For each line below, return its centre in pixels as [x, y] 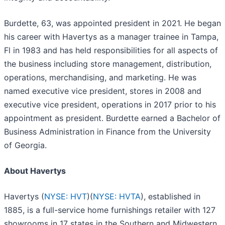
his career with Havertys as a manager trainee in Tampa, [111, 37]
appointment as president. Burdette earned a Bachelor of [112, 118]
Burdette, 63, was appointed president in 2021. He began [113, 23]
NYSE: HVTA [117, 196]
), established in [171, 196]
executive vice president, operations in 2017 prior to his [110, 104]
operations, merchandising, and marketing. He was [100, 77]
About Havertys [35, 171]
